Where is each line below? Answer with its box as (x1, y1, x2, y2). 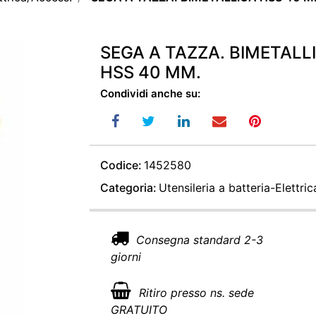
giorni (111, 250, 141, 265)
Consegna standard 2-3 (133, 233, 263, 248)
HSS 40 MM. (100, 62, 201, 83)
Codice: (100, 158, 142, 173)
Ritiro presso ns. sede (135, 286, 254, 300)
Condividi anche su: (100, 87, 200, 101)
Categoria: (100, 181, 157, 195)
